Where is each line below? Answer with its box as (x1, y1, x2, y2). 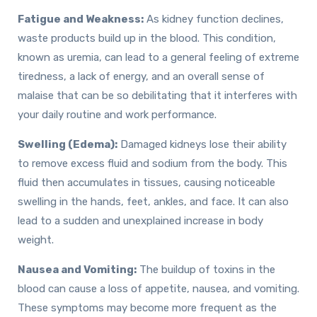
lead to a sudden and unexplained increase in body (18, 214, 263, 228)
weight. (18, 234, 54, 247)
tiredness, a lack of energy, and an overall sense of (18, 70, 265, 83)
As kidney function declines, (144, 13, 284, 26)
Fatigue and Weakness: (18, 13, 144, 26)
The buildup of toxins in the (137, 263, 275, 277)
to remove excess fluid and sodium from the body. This (18, 157, 287, 171)
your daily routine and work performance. (18, 108, 217, 122)
